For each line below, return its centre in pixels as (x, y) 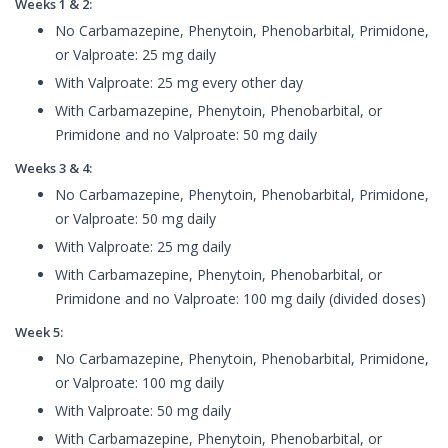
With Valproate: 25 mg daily (143, 247)
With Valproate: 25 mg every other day (179, 83)
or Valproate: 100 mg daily (139, 383)
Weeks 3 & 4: (53, 168)
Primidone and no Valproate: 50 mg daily (186, 135)
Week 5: (39, 332)
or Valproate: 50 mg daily (135, 219)
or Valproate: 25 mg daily (135, 55)
